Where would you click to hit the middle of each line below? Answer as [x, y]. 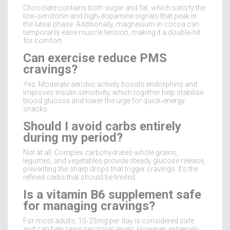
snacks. [36, 109]
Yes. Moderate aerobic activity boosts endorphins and [110, 84]
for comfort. [43, 40]
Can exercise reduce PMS [95, 58]
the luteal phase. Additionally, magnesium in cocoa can [111, 24]
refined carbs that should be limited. [80, 177]
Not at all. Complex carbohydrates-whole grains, [100, 152]
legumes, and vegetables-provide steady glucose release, [114, 160]
